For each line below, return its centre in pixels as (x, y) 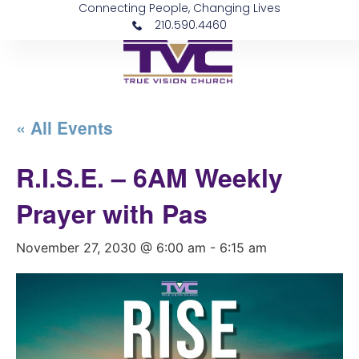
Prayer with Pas (112, 213)
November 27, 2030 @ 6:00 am (111, 248)
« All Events (65, 127)
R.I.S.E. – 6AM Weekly (149, 177)
